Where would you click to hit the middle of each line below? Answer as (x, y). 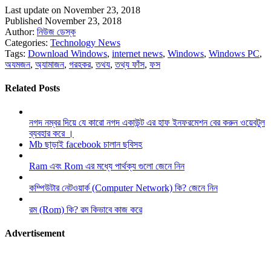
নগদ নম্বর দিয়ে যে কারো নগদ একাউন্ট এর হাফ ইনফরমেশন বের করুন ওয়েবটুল (147, 123)
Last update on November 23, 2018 (73, 10)
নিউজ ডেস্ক (56, 31)
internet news (137, 53)
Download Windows (67, 53)
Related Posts (32, 88)
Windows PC (234, 53)
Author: (21, 31)
